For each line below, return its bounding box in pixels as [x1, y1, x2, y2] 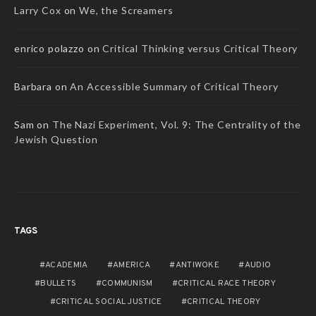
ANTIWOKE [175, 259, 220, 271]
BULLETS [40, 277, 77, 289]
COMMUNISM [101, 277, 153, 289]
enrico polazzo [14, 42, 85, 54]
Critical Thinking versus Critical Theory [102, 42, 298, 54]
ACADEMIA [45, 259, 88, 271]
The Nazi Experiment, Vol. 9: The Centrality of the [51, 118, 301, 130]
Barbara [14, 80, 52, 92]
